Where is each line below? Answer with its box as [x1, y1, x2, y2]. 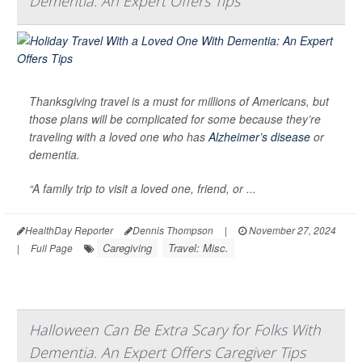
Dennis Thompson [133, 222, 213, 237]
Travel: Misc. [168, 239, 229, 255]
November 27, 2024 [246, 222, 336, 237]
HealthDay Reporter [25, 222, 113, 237]
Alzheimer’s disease [208, 128, 310, 145]
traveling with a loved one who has [29, 128, 208, 145]
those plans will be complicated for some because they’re [29, 110, 321, 127]
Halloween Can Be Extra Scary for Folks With [29, 319, 321, 339]
